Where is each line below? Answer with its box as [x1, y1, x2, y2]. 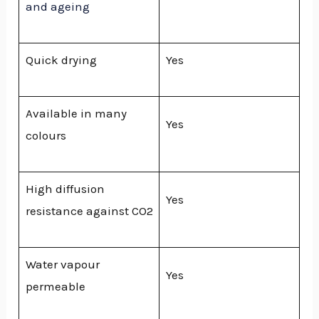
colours [25, 128, 66, 143]
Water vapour [25, 257, 100, 272]
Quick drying [25, 53, 97, 68]
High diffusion [25, 182, 105, 197]
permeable [25, 279, 85, 294]
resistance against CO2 [25, 204, 153, 219]
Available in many [25, 106, 127, 121]
